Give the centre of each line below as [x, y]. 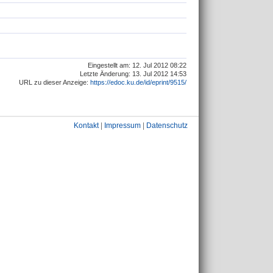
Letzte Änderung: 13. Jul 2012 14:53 [133, 73]
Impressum [122, 126]
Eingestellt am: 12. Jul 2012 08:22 [137, 65]
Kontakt [86, 126]
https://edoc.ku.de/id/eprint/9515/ [138, 82]
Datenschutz [167, 126]
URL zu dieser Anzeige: [55, 82]
